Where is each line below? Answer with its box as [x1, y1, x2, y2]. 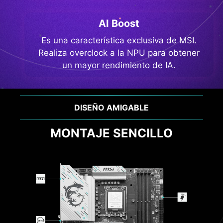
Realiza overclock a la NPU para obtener [38, 47, 200, 58]
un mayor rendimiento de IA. [62, 60, 176, 70]
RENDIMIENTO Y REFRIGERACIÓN [46, 103, 177, 113]
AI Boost [99, 17, 139, 29]
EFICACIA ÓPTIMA [57, 126, 166, 141]
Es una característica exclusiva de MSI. [41, 35, 197, 45]
